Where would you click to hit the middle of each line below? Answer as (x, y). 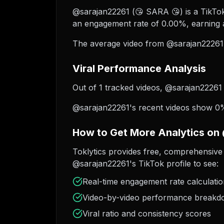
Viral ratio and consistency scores (147, 213)
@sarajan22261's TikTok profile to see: (145, 163)
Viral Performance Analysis (139, 68)
